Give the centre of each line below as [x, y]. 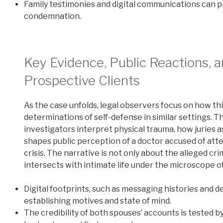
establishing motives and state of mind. [98, 201]
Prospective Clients [82, 81]
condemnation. [53, 16]
